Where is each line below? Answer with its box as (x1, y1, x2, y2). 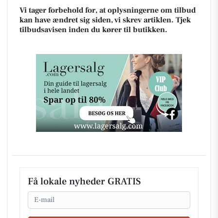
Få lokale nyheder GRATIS (28, 175, 141, 188)
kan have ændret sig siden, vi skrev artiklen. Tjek (19, 15, 191, 25)
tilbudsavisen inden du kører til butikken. (19, 24, 167, 35)
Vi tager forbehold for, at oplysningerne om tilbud (19, 5, 196, 15)
